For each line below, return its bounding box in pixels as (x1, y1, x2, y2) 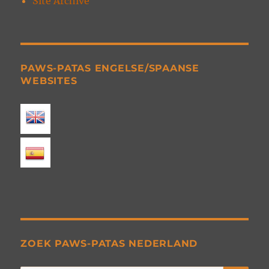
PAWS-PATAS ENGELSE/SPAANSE (20, 62, 199, 74)
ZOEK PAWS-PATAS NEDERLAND (20, 238, 198, 250)
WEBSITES (20, 75, 77, 87)
